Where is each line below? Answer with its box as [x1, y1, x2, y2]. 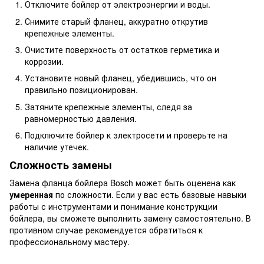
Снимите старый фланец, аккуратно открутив [25, 15, 208, 27]
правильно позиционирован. [25, 84, 138, 96]
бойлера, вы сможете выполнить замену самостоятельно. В [9, 212, 251, 224]
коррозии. [25, 55, 64, 67]
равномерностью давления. [25, 112, 137, 124]
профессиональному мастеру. [9, 235, 130, 247]
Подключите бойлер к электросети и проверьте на [25, 129, 227, 141]
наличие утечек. [25, 141, 89, 153]
